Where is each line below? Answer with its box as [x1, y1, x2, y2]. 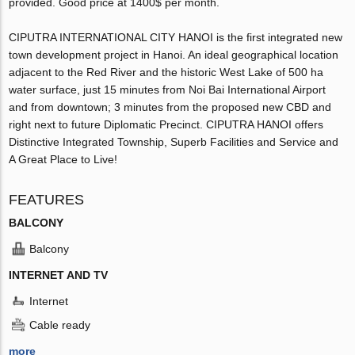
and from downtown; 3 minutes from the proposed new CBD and [9, 100, 332, 113]
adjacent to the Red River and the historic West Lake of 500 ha [9, 65, 324, 78]
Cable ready [29, 318, 91, 331]
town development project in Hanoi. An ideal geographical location [9, 48, 339, 61]
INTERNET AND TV [9, 268, 109, 281]
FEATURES [9, 191, 85, 208]
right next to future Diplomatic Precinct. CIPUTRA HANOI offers [9, 117, 324, 131]
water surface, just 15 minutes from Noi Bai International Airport [9, 82, 326, 96]
